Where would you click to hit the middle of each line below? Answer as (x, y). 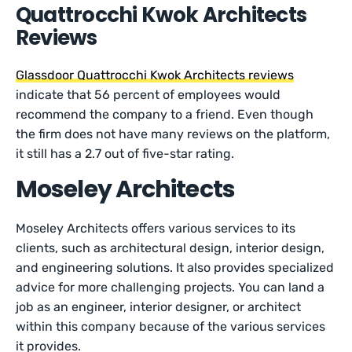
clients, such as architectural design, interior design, (170, 248)
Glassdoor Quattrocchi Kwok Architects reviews (155, 75)
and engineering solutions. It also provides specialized (175, 268)
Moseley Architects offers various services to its (156, 228)
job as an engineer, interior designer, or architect (159, 307)
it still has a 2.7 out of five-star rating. (127, 154)
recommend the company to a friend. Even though (165, 114)
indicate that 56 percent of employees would (148, 95)
